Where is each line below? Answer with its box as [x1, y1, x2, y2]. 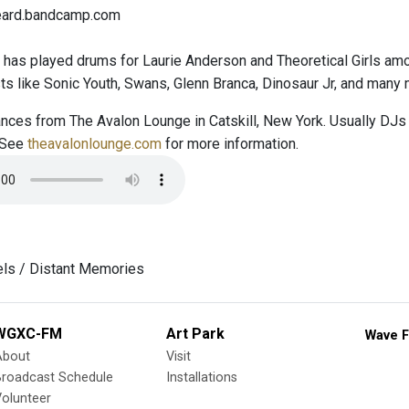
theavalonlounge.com [27, 135, 162, 152]
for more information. [162, 135, 299, 152]
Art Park [166, 325, 225, 342]
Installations [166, 370, 237, 385]
